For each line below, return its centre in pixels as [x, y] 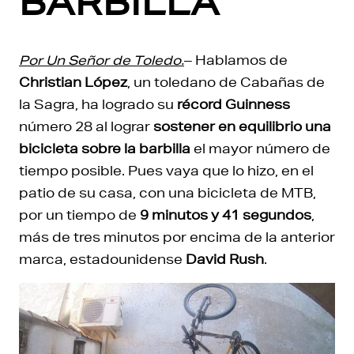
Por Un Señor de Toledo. [102, 60]
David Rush [225, 259]
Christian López [73, 82]
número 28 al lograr [86, 126]
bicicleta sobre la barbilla [105, 148]
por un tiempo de [79, 215]
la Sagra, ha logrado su [98, 104]
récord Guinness [233, 104]
